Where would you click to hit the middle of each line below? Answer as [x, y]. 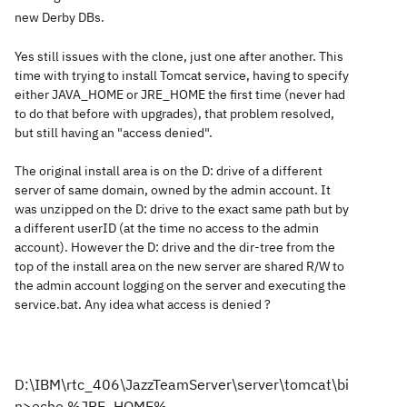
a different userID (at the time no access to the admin [167, 228]
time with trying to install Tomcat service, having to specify [182, 75]
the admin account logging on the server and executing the [180, 285]
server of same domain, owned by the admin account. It [173, 189]
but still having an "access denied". [114, 132]
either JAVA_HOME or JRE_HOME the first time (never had [180, 94]
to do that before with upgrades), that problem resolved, [174, 113]
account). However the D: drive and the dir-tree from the [175, 247]
